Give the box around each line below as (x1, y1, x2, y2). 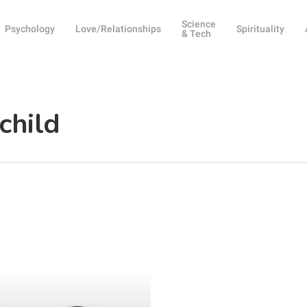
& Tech (182, 28, 212, 39)
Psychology (5, 23, 56, 34)
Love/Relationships (75, 23, 162, 34)
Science (182, 19, 217, 29)
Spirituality (236, 23, 285, 34)
